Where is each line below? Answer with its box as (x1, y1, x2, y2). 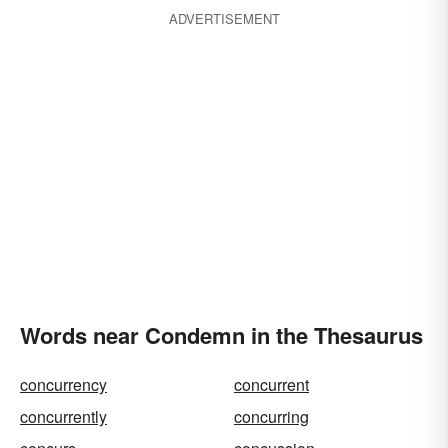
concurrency (20, 373, 107, 396)
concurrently (20, 405, 107, 428)
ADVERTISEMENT (168, 9, 280, 28)
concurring (234, 405, 309, 428)
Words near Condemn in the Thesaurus (20, 319, 423, 351)
